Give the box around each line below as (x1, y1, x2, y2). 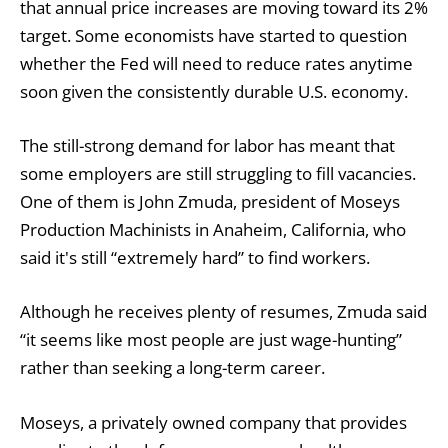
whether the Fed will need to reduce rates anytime (20, 52, 413, 76)
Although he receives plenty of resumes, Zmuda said (20, 300, 427, 324)
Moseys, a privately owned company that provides (20, 410, 407, 434)
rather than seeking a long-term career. (20, 356, 325, 380)
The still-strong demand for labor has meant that (20, 134, 395, 158)
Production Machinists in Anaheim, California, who (20, 218, 406, 242)
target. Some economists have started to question (20, 24, 407, 48)
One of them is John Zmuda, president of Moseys (20, 190, 400, 214)
